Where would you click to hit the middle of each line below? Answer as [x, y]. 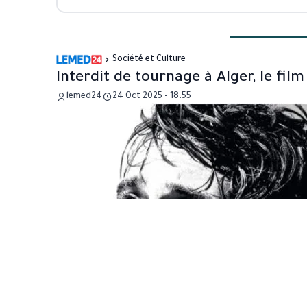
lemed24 [84, 97]
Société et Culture [149, 60]
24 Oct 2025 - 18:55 [152, 97]
